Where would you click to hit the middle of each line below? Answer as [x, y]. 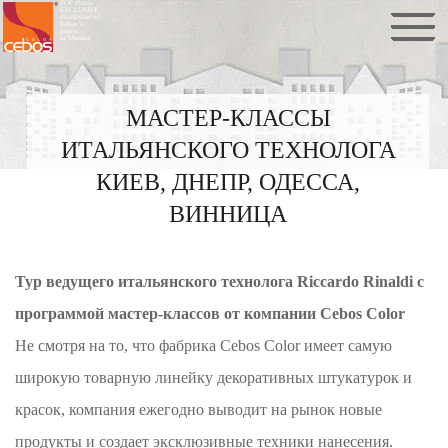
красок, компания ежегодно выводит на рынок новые [199, 409]
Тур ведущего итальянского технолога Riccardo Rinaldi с [220, 281]
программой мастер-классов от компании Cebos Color [210, 313]
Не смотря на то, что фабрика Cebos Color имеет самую [204, 345]
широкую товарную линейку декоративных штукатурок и [214, 377]
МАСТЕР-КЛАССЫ [228, 118]
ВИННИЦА [228, 214]
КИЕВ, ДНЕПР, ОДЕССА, [228, 182]
